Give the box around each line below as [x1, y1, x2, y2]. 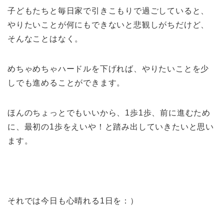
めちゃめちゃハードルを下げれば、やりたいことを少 [7, 64, 209, 73]
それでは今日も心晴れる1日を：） [7, 196, 138, 205]
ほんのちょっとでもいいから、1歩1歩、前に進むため [7, 108, 210, 117]
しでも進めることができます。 [7, 78, 125, 87]
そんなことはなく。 [7, 34, 83, 43]
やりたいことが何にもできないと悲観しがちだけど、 [7, 20, 209, 29]
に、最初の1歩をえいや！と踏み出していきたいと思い [7, 122, 214, 131]
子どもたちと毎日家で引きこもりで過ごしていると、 [7, 6, 209, 15]
